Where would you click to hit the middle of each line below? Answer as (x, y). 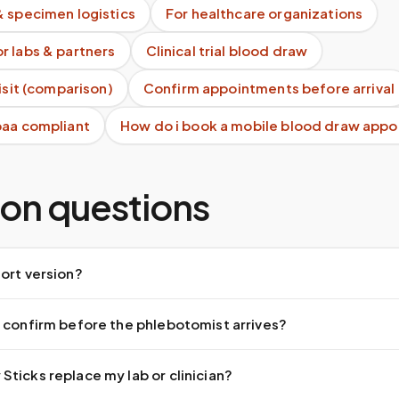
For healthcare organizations (264, 13)
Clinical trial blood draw (227, 50)
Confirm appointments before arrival (269, 88)
